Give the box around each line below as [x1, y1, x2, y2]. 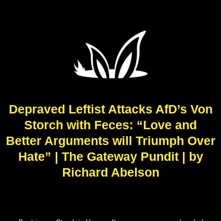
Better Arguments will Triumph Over [5, 134, 216, 147]
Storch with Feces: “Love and [24, 118, 197, 132]
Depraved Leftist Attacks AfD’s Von [8, 102, 213, 116]
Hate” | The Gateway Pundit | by [18, 149, 203, 163]
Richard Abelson [62, 165, 159, 179]
